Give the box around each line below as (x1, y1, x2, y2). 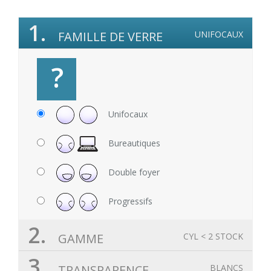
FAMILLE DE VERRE (55, 28, 163, 45)
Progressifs (106, 195, 152, 207)
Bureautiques (106, 137, 160, 149)
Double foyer (106, 166, 160, 178)
